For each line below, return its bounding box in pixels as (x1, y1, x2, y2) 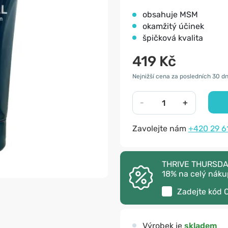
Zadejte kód (177, 187, 224, 196)
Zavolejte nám (132, 124, 188, 133)
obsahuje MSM (142, 10, 198, 19)
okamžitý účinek (142, 21, 204, 31)
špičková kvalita (142, 33, 203, 43)
